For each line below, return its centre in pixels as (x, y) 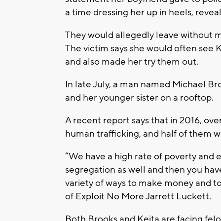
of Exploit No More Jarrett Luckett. (138, 197)
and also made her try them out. (132, 62)
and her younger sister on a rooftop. (139, 98)
